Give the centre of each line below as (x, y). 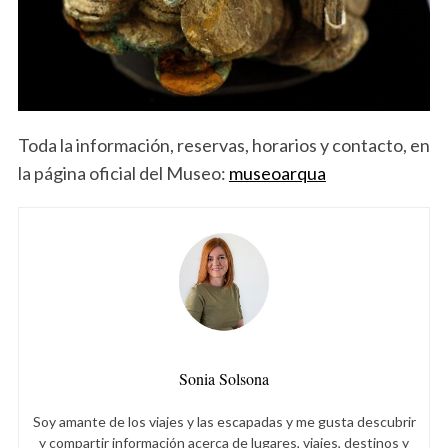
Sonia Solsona (224, 378)
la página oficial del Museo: (123, 172)
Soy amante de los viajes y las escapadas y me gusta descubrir (224, 421)
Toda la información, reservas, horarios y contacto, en (224, 144)
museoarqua (277, 172)
